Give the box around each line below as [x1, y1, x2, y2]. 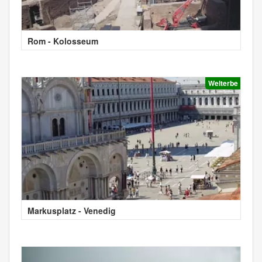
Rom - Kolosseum [27, 35, 98, 47]
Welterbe [208, 78, 238, 89]
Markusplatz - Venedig [27, 205, 116, 217]
